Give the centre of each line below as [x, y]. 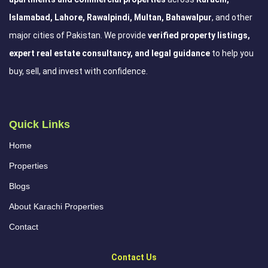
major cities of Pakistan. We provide [78, 35]
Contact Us [134, 257]
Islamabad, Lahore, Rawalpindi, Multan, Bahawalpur [110, 17]
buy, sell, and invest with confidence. [78, 71]
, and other [232, 17]
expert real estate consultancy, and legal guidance [109, 53]
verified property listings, [199, 35]
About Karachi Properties [56, 206]
